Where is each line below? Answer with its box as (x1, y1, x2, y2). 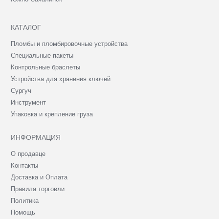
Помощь (11, 209, 36, 217)
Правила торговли (11, 185, 65, 193)
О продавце (11, 150, 46, 158)
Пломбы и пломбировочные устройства (11, 40, 128, 48)
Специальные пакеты (11, 52, 74, 60)
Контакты (11, 162, 39, 170)
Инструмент (11, 99, 46, 107)
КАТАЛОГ (11, 23, 42, 32)
